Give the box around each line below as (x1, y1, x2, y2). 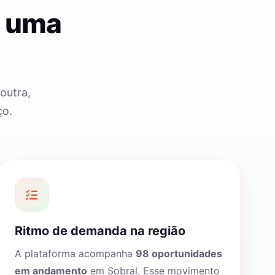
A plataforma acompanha (14, 247, 136, 260)
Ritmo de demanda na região (14, 223, 185, 238)
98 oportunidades (135, 247, 222, 260)
